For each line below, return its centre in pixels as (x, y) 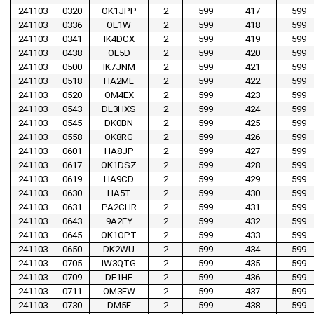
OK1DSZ (119, 165)
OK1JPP (119, 11)
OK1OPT (119, 235)
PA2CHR (119, 207)
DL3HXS (119, 109)
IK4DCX (119, 39)
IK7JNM (119, 67)
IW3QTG (119, 264)
